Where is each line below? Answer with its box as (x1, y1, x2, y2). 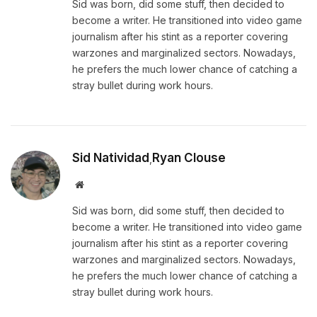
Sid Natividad (72, 150, 149, 165)
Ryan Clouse (152, 150, 226, 165)
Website (83, 178, 115, 189)
